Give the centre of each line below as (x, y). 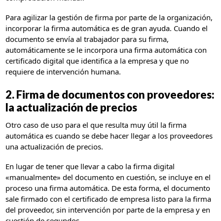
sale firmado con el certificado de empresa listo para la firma (109, 199)
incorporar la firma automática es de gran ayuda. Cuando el (107, 28)
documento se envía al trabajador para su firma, (87, 39)
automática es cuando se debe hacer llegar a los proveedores (109, 135)
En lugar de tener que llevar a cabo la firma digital (90, 166)
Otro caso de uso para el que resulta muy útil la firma (96, 125)
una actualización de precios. (55, 146)
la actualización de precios (72, 107)
